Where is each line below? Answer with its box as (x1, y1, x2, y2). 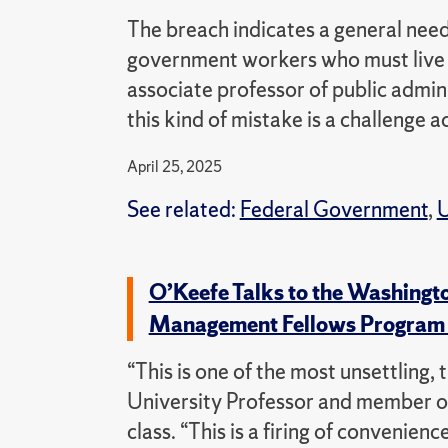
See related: (126, 195, 240, 224)
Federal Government (239, 195, 428, 224)
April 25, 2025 (126, 156, 222, 177)
